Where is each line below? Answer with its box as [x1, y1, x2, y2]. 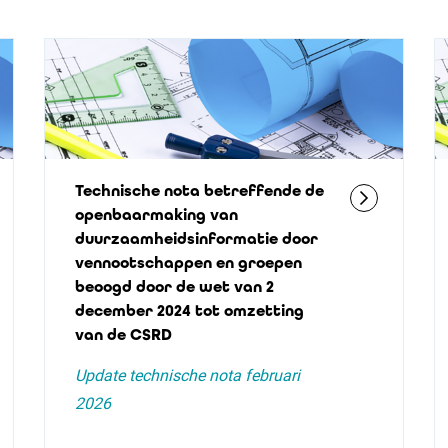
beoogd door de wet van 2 [74, 277, 274, 296]
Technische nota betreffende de [74, 181, 324, 200]
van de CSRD [74, 325, 172, 344]
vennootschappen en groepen [74, 253, 302, 272]
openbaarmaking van [74, 205, 238, 224]
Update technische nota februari [74, 366, 300, 385]
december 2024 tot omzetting [74, 301, 304, 320]
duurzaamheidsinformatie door [74, 229, 318, 248]
